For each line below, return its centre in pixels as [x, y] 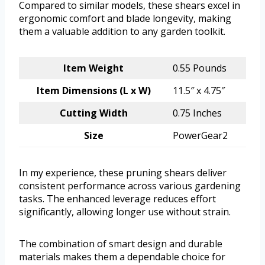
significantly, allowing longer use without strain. [125, 211]
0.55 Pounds [200, 68]
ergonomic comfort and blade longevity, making [125, 18]
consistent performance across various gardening [130, 185]
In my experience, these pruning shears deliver [123, 172]
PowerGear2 [200, 135]
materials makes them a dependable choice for [122, 256]
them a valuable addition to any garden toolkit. [122, 31]
